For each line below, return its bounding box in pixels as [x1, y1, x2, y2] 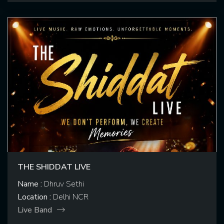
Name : [17, 178, 42, 190]
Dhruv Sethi [42, 178, 84, 190]
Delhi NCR [51, 191, 88, 203]
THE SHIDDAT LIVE [17, 161, 90, 173]
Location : [17, 191, 51, 203]
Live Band [17, 204, 52, 216]
